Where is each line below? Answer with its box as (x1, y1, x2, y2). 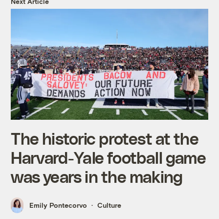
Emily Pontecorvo (29, 201, 88, 210)
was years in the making (11, 166, 183, 186)
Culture (97, 201, 122, 210)
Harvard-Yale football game (11, 147, 206, 167)
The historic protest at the (11, 128, 198, 148)
